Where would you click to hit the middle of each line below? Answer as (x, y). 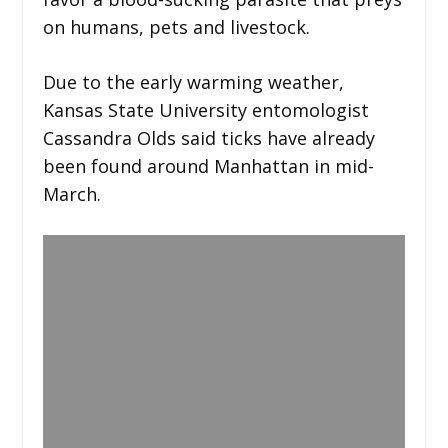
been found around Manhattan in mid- (208, 165)
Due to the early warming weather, (193, 81)
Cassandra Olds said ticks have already (208, 137)
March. (71, 193)
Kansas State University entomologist (205, 109)
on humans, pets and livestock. (176, 26)
